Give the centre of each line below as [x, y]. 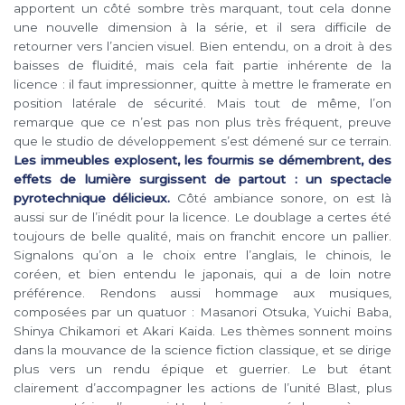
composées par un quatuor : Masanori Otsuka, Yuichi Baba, [202, 311]
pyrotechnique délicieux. [92, 198]
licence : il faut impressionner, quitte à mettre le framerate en [202, 84]
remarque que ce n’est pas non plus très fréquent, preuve [202, 122]
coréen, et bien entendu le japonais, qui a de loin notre [202, 273]
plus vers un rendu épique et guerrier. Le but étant [202, 368]
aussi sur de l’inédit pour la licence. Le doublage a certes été [202, 217]
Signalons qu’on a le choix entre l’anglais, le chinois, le [202, 254]
